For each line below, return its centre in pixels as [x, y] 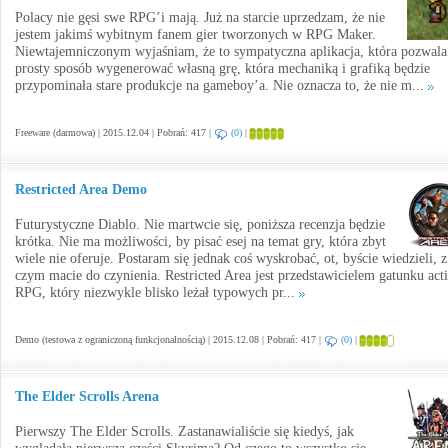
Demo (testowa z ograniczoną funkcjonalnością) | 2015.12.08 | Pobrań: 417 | [169, 339]
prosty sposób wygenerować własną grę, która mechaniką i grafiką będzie [222, 68]
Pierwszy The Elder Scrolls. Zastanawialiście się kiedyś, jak [184, 431]
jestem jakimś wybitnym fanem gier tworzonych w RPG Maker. [195, 34]
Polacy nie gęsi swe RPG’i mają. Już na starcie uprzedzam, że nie [200, 17]
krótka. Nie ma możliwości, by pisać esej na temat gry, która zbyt [200, 241]
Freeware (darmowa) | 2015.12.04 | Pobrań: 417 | [114, 132]
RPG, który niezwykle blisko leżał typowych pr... [157, 292]
